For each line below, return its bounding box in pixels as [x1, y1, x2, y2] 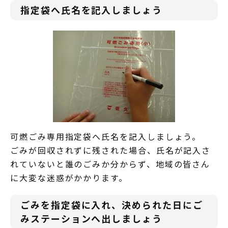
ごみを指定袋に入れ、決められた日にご [20, 197, 203, 211]
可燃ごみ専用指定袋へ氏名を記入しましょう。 [10, 130, 202, 142]
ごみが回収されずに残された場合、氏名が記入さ [10, 144, 211, 156]
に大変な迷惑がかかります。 [10, 171, 128, 184]
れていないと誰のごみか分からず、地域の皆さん [10, 157, 211, 170]
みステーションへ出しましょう [20, 211, 162, 225]
